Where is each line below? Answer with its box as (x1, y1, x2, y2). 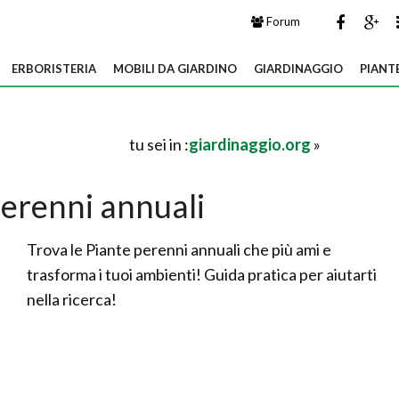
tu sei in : (129, 134, 189, 154)
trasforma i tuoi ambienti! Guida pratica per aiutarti (27, 265, 377, 284)
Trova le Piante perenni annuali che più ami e (27, 240, 331, 259)
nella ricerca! (27, 289, 117, 309)
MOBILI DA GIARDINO (113, 61, 237, 76)
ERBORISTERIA (12, 61, 96, 76)
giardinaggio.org (189, 134, 311, 154)
